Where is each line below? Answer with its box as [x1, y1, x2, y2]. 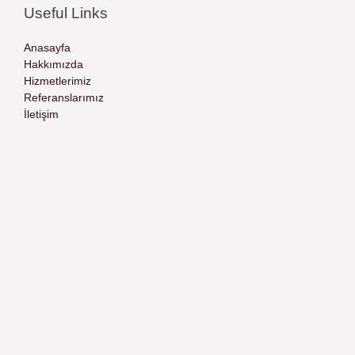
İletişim [24, 108, 59, 120]
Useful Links [24, 4, 108, 21]
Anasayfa [24, 41, 71, 54]
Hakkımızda [24, 58, 83, 71]
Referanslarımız [24, 91, 104, 104]
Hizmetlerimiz [24, 74, 91, 87]
